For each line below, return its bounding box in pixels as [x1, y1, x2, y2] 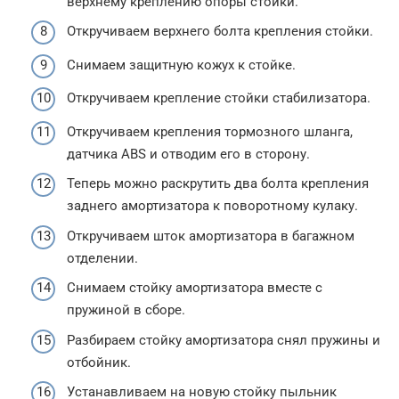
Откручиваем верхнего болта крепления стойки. [67, 23, 373, 40]
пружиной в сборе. [67, 302, 185, 319]
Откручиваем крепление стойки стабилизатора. [67, 90, 370, 107]
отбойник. [67, 354, 131, 370]
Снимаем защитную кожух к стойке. [67, 56, 296, 73]
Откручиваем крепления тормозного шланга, [67, 123, 353, 140]
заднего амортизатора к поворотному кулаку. [67, 198, 358, 215]
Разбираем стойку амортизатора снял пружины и [67, 331, 380, 348]
